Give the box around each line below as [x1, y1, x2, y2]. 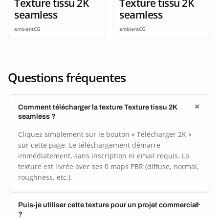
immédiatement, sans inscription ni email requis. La [18, 151, 189, 160]
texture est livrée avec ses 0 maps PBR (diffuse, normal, [18, 161, 199, 171]
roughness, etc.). [18, 172, 72, 182]
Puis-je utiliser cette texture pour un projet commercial [18, 200, 198, 209]
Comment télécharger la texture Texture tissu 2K [18, 103, 177, 111]
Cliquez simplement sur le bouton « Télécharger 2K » [18, 129, 192, 139]
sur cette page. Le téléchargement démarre [18, 140, 160, 150]
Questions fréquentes [8, 68, 126, 86]
